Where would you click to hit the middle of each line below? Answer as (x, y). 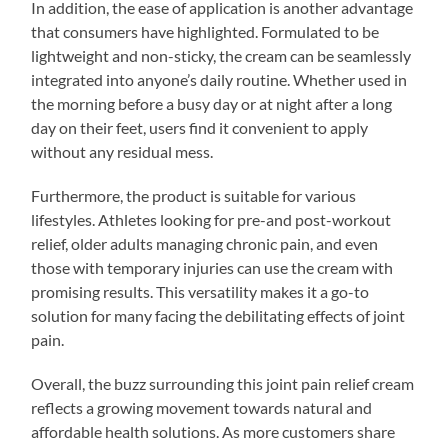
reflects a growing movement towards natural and (202, 407)
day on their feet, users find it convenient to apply (200, 127)
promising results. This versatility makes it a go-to (200, 291)
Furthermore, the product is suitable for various (194, 195)
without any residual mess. (122, 151)
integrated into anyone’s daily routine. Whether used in (219, 79)
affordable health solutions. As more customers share (213, 431)
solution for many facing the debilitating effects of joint (218, 315)
